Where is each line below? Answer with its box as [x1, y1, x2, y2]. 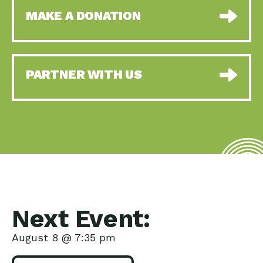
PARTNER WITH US [26, 67, 142, 82]
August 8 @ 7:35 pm [12, 231, 116, 244]
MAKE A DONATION [26, 8, 141, 23]
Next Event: [12, 204, 150, 234]
